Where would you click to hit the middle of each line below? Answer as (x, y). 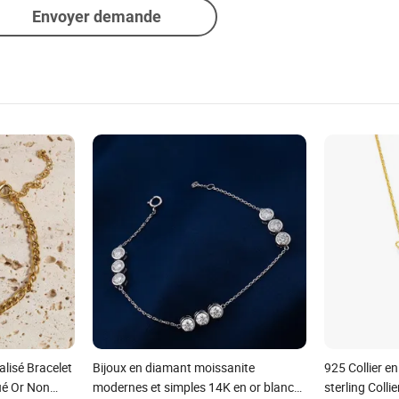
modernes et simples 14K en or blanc (193, 387)
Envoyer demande (96, 16)
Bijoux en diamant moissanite (173, 367)
